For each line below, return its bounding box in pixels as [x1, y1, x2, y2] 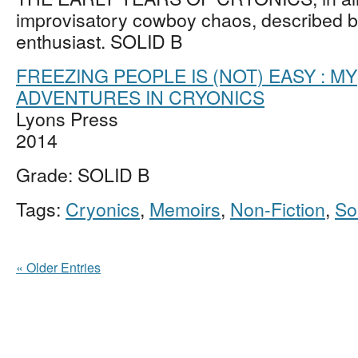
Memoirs [149, 195, 221, 222]
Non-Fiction [230, 195, 325, 222]
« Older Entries [16, 258, 101, 276]
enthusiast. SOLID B [16, 27, 182, 54]
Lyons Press [16, 105, 118, 132]
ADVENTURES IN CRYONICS [16, 83, 265, 110]
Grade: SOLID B [16, 161, 149, 188]
